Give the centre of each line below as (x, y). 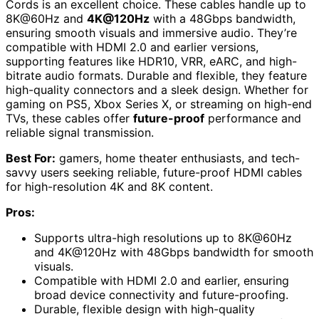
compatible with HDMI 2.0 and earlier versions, (132, 47)
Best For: (31, 158)
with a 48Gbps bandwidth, (223, 19)
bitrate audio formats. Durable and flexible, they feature (156, 76)
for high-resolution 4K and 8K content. (109, 187)
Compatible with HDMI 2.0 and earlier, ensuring (162, 281)
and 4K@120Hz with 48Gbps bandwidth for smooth (174, 252)
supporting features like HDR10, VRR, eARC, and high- (151, 62)
